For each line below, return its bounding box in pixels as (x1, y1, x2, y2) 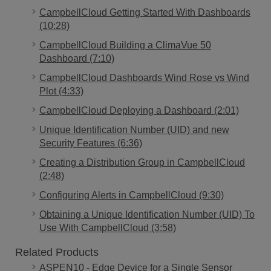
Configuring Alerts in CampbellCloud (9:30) (39, 189, 224, 200)
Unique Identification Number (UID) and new (39, 124, 229, 135)
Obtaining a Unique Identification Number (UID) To (39, 209, 255, 220)
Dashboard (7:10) (39, 53, 114, 64)
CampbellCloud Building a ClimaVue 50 (39, 39, 211, 50)
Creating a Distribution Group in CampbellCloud (39, 157, 245, 168)
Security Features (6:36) (39, 137, 142, 148)
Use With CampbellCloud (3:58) (39, 222, 176, 233)
